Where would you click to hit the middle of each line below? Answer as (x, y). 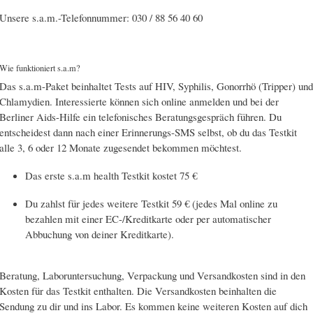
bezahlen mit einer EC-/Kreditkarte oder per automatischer (148, 219)
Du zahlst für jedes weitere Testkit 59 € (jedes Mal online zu (152, 204)
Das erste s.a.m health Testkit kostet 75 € (111, 176)
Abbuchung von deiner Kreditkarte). (100, 234)
